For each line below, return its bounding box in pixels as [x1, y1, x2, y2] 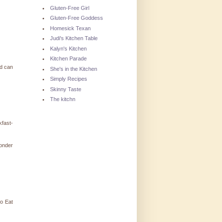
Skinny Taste [50, 86, 81, 92]
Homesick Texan [50, 25, 91, 31]
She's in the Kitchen [50, 65, 97, 72]
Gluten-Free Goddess [50, 15, 103, 21]
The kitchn [50, 96, 75, 103]
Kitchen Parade [50, 55, 87, 62]
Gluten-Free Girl [50, 4, 89, 11]
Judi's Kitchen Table [50, 35, 98, 42]
